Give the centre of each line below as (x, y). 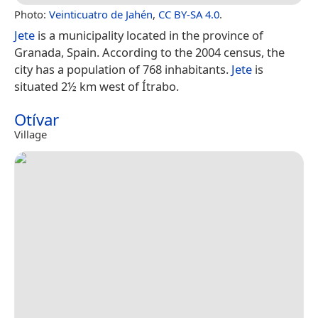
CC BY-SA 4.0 (189, 15)
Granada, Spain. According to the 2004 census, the (149, 53)
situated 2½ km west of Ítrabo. (97, 87)
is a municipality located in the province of (149, 35)
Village (31, 135)
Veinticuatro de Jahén (101, 15)
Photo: (32, 15)
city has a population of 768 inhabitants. (123, 70)
